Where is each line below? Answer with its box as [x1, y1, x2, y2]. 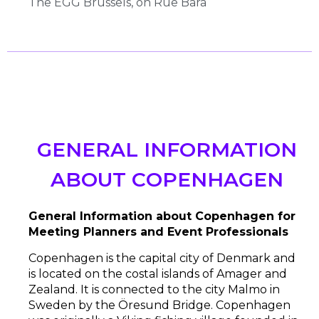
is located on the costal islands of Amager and [28, 266, 287, 281]
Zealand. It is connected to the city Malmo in [28, 282, 280, 296]
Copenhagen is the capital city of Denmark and [28, 251, 296, 265]
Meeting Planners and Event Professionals [28, 225, 303, 239]
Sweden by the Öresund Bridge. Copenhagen [28, 298, 291, 312]
